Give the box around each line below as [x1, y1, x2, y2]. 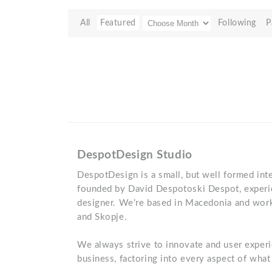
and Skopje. [77, 212, 127, 222]
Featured [100, 18, 136, 27]
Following [217, 18, 256, 27]
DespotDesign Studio [77, 149, 192, 161]
